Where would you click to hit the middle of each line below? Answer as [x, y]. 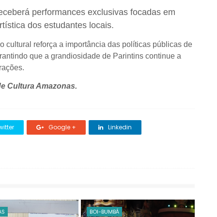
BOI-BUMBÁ [105, 212]
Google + [62, 127]
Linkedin [119, 127]
